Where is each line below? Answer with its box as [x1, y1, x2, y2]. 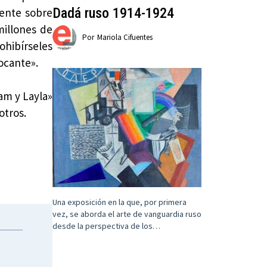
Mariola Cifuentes [97, 32, 153, 43]
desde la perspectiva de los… [52, 220, 161, 231]
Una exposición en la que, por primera [52, 196, 187, 207]
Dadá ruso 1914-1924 [52, 5, 175, 22]
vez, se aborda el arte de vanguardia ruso [52, 208, 202, 219]
